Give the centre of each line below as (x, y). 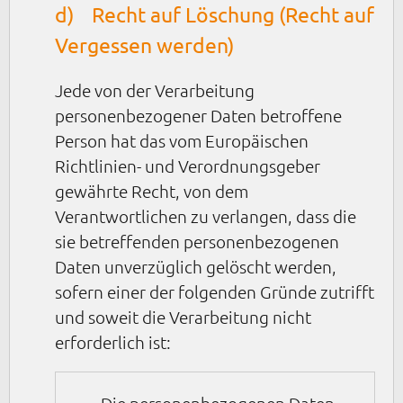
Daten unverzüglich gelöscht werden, (196, 266)
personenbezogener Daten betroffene (198, 115)
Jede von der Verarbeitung (155, 90)
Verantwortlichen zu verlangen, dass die (206, 215)
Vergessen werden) (144, 44)
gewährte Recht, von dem (152, 190)
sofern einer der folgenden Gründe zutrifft (215, 291)
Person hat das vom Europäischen (182, 140)
